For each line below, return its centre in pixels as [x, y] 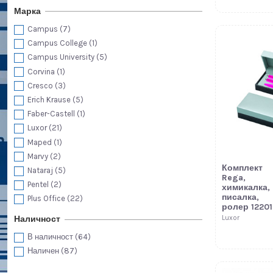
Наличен [44, 251]
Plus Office [47, 199]
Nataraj [41, 170]
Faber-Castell [52, 114]
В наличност [51, 237]
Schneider [46, 213]
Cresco [41, 85]
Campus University [62, 57]
